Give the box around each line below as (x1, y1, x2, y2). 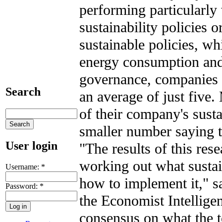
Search (5, 85, 41, 98)
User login (5, 139, 57, 152)
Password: (5, 181, 40, 190)
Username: (5, 162, 41, 171)
